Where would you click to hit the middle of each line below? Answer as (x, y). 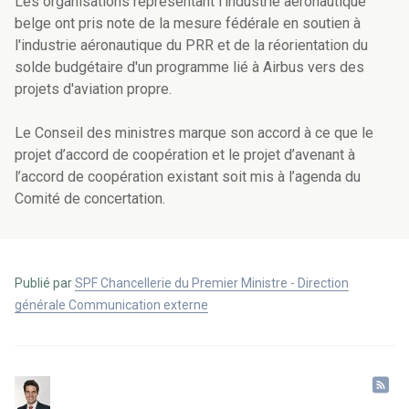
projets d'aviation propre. (95, 89)
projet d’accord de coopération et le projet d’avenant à (185, 155)
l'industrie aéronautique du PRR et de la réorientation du (191, 46)
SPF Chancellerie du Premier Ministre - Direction (212, 283)
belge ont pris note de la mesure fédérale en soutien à (188, 24)
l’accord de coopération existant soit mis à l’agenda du (188, 177)
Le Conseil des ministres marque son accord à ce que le (194, 133)
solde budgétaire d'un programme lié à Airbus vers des (189, 68)
